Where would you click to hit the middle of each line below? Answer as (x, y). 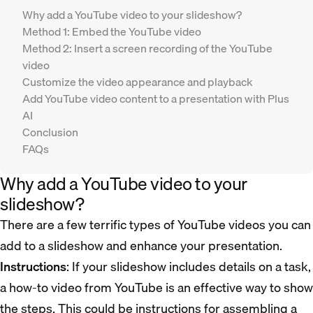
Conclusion (50, 132)
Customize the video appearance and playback (138, 82)
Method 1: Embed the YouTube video (112, 31)
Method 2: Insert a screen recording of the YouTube (147, 48)
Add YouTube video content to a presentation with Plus (156, 99)
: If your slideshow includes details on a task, (189, 267)
